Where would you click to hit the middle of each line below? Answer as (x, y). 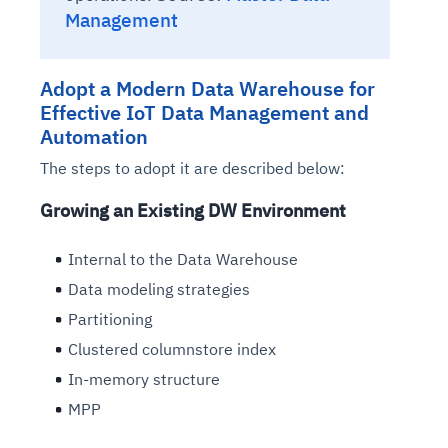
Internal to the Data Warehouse (183, 259)
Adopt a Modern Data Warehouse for (207, 89)
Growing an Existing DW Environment (193, 211)
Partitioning (110, 319)
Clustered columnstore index (172, 349)
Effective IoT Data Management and (204, 113)
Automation (94, 137)
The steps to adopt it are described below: (192, 168)
